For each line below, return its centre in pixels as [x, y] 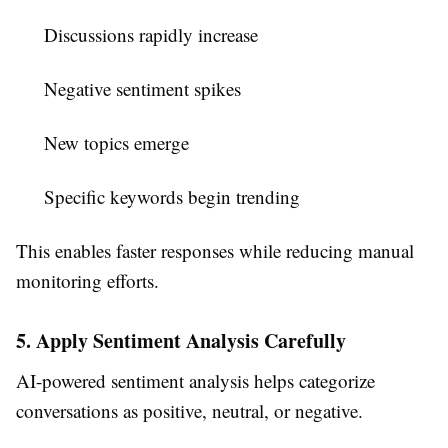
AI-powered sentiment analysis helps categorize [195, 381]
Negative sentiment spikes [142, 89]
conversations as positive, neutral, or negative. [189, 411]
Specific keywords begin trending [172, 197]
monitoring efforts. [87, 281]
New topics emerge [116, 143]
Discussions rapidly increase [151, 35]
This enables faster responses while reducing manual [215, 251]
